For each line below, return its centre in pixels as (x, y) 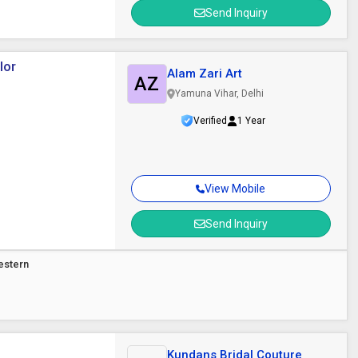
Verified (210, 121)
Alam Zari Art (204, 74)
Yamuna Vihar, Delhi (219, 93)
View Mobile (235, 189)
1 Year (251, 121)
